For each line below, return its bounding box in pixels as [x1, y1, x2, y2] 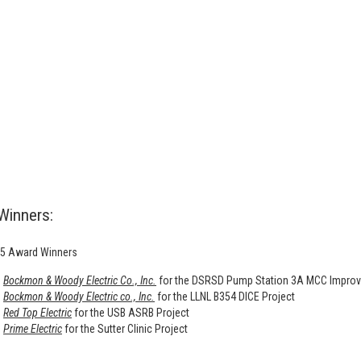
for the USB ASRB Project [72, 305, 189, 319]
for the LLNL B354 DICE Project [155, 289, 295, 303]
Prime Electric [3, 322, 62, 335]
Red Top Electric [3, 305, 72, 319]
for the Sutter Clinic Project [62, 322, 188, 335]
